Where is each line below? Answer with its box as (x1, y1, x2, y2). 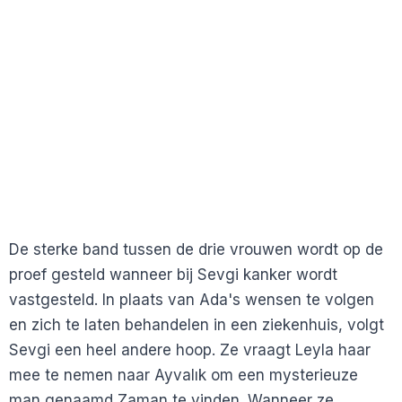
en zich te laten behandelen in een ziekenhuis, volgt (9, 316, 384, 335)
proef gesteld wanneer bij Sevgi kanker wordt (9, 266, 337, 284)
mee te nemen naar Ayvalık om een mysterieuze (9, 366, 358, 385)
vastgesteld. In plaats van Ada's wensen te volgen (9, 291, 374, 310)
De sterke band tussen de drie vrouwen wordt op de (9, 240, 383, 259)
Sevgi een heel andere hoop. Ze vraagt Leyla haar (9, 341, 371, 360)
